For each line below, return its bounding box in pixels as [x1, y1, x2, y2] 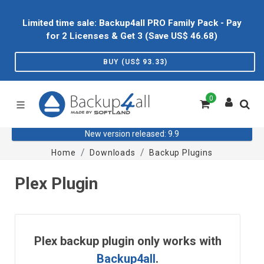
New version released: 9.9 [85, 129, 179, 138]
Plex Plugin [15, 174, 98, 193]
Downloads [90, 148, 136, 157]
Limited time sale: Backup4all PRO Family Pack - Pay [22, 18, 242, 28]
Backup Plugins [149, 148, 213, 157]
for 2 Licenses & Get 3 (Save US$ [47, 31, 190, 41]
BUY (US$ [103, 58, 143, 66]
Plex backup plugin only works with [34, 234, 222, 248]
